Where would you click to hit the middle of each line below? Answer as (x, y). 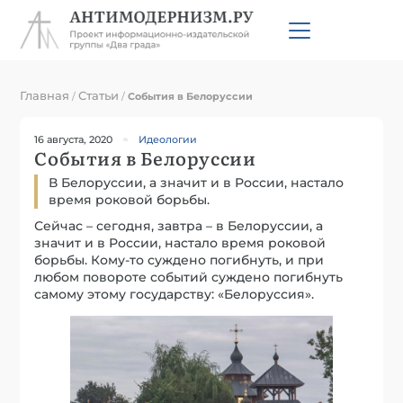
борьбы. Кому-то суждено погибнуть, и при (179, 260)
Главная (45, 95)
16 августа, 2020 (74, 139)
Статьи (99, 95)
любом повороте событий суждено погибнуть (189, 277)
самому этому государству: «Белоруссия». (175, 294)
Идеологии (168, 139)
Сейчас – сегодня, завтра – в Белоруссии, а (179, 225)
